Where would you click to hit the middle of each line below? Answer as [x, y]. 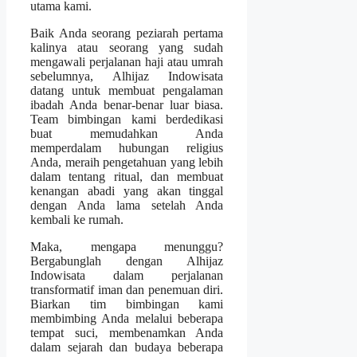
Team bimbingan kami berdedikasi [127, 120]
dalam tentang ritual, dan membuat [127, 177]
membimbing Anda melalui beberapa [127, 319]
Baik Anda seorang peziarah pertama [127, 33]
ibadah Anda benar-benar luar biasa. [127, 105]
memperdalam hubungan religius [127, 148]
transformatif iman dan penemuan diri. [127, 290]
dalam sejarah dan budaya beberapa [127, 347]
